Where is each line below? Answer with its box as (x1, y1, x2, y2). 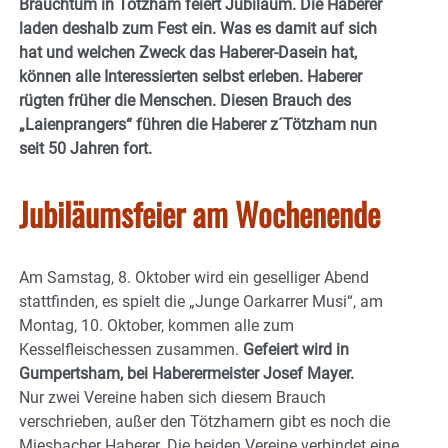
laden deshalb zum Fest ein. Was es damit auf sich (19, 18, 377, 38)
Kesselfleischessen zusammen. (19, 339, 243, 359)
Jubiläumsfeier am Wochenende (19, 189, 380, 237)
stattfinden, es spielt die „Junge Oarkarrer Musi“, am (19, 291, 383, 311)
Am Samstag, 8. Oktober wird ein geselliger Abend (19, 267, 369, 287)
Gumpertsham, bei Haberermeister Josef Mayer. (19, 363, 354, 383)
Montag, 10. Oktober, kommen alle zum (19, 315, 294, 335)
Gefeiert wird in (243, 339, 349, 359)
